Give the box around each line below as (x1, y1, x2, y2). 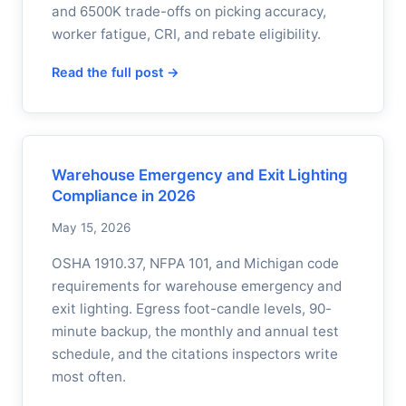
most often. (52, 368, 126, 385)
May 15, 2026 (52, 220, 130, 235)
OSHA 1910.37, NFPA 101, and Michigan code (52, 255, 339, 272)
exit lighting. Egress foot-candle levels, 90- (52, 300, 332, 317)
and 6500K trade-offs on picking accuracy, (52, 3, 326, 20)
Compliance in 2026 (52, 187, 196, 205)
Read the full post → (52, 64, 179, 80)
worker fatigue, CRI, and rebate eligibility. (52, 25, 321, 43)
